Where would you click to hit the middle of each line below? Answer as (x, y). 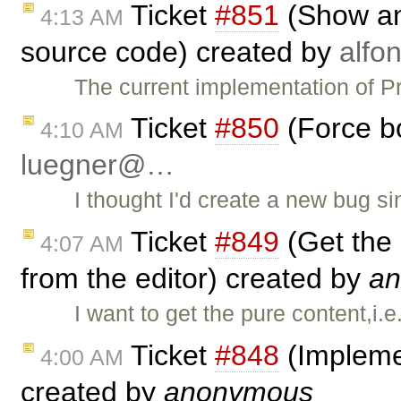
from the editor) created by (195, 279)
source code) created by (180, 51)
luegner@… (98, 165)
